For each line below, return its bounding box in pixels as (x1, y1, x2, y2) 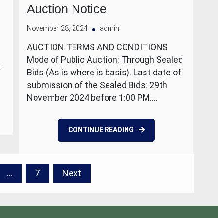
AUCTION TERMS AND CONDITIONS (27, 42, 168, 52)
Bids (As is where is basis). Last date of (27, 67, 181, 77)
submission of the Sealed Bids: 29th (27, 80, 167, 90)
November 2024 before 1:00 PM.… (27, 92, 158, 103)
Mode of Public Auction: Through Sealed (27, 54, 183, 65)
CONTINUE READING (68, 126, 134, 134)
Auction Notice (27, 2, 107, 16)
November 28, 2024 (27, 24, 88, 33)
